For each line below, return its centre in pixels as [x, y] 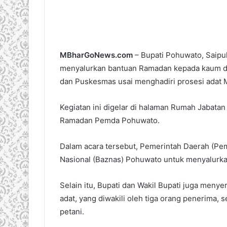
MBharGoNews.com [96, 55]
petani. [72, 211]
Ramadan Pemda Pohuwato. [110, 120]
